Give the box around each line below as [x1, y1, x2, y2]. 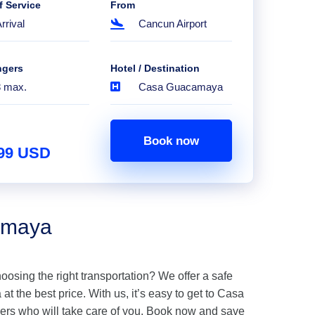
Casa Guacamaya [138, 81, 223, 93]
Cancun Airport [138, 18, 207, 30]
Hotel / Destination [110, 63, 200, 74]
